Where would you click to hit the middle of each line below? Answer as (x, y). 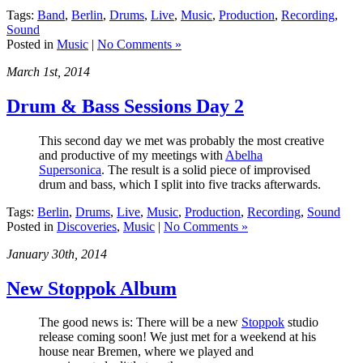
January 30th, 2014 (57, 254)
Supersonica (70, 169)
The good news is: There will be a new (140, 322)
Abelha (244, 155)
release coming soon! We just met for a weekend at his (177, 337)
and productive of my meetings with (132, 155)
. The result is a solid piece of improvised (206, 169)
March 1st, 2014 (48, 71)
